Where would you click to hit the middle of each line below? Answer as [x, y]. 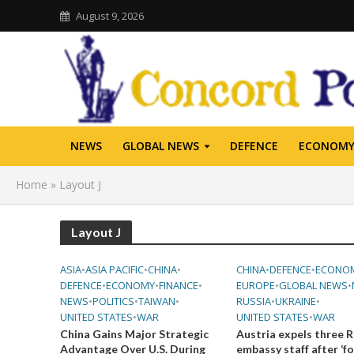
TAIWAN [156, 301]
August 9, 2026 [109, 16]
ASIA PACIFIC [114, 269]
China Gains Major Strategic [134, 334]
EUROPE [255, 285]
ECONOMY [130, 285]
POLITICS [113, 301]
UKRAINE [295, 301]
